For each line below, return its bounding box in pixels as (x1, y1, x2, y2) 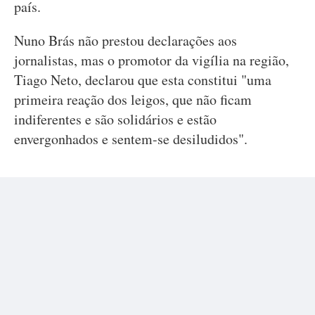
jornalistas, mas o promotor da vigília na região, (14, 51, 289, 70)
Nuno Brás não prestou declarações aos (14, 31, 237, 50)
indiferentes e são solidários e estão (14, 110, 217, 129)
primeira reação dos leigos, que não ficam (14, 90, 252, 109)
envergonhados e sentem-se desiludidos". (14, 129, 247, 148)
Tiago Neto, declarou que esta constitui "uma (14, 70, 271, 89)
